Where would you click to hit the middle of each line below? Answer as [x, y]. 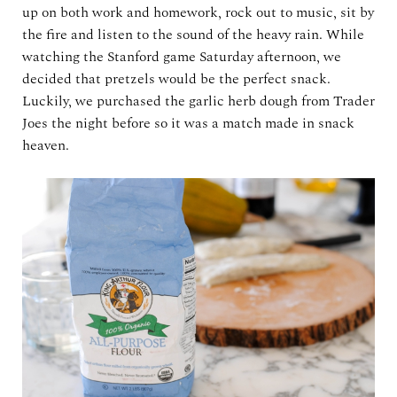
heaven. [46, 145]
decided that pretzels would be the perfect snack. [176, 78]
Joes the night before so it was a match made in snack [188, 123]
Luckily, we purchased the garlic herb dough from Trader [198, 101]
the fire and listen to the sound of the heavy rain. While [193, 34]
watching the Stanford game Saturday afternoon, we [182, 56]
